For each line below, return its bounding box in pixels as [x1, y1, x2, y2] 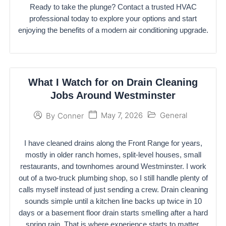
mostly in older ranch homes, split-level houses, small [25, 150, 201, 159]
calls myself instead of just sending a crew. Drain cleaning [18, 185, 208, 194]
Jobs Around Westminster [50, 90, 176, 101]
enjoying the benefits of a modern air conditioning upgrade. [18, 26, 208, 34]
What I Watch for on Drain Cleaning [28, 77, 198, 88]
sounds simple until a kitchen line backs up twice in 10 [24, 197, 202, 205]
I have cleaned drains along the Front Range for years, [24, 139, 202, 147]
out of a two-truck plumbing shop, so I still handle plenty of [18, 174, 208, 182]
